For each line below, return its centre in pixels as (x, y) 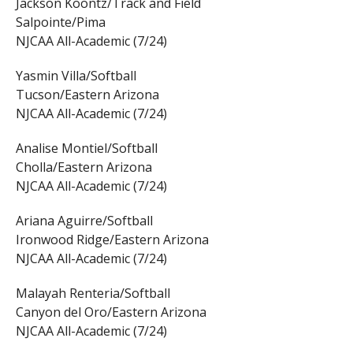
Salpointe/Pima (60, 22)
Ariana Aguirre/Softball (84, 221)
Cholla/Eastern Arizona (84, 167)
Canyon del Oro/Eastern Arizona (111, 312)
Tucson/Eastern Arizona (87, 95)
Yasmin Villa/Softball (76, 76)
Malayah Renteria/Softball (93, 294)
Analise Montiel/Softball (86, 149)
